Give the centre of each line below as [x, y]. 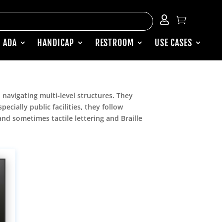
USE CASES [173, 43]
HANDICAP [56, 43]
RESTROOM [114, 43]
